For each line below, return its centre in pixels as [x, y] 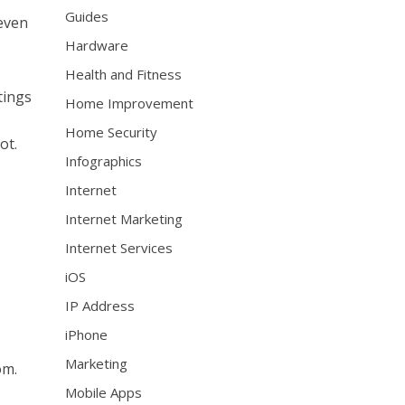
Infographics [104, 161]
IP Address [100, 306]
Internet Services [119, 248]
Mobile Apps [104, 392]
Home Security [112, 132]
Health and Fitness [124, 74]
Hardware [97, 45]
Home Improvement [130, 103]
